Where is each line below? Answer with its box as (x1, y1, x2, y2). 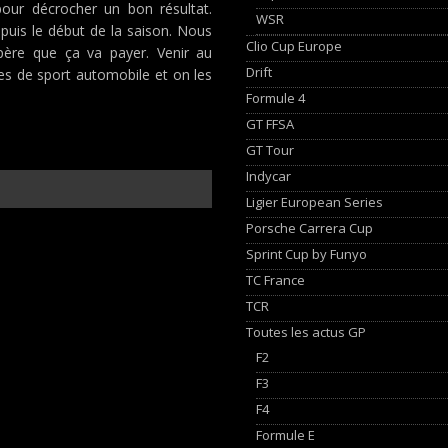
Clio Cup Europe (246, 36, 343, 55)
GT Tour (246, 140, 295, 159)
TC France (246, 270, 306, 289)
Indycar (246, 166, 292, 185)
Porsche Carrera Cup (246, 218, 374, 237)
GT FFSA (246, 114, 295, 133)
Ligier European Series (246, 192, 384, 211)
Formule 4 (246, 88, 306, 107)
